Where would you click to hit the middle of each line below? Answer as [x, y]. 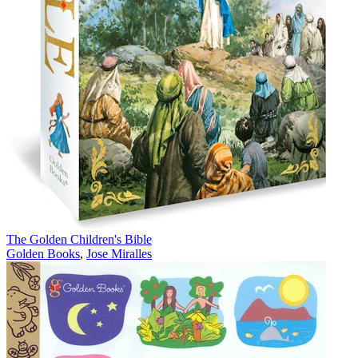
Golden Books [43, 254]
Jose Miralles [119, 254]
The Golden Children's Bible [79, 240]
